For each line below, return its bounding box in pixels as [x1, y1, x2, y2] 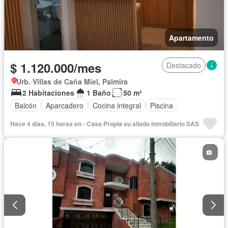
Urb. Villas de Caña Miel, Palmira [16, 76, 128, 87]
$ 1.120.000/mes [10, 59, 101, 77]
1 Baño [87, 88, 111, 98]
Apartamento [169, 33, 214, 43]
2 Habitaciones [22, 88, 74, 98]
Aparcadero [46, 100, 83, 110]
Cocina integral [93, 100, 141, 110]
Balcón [15, 100, 37, 110]
